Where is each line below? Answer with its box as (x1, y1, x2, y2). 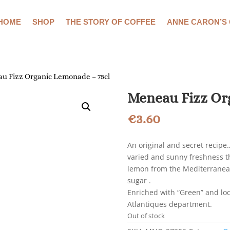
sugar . (127, 176, 151, 185)
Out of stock (127, 211, 165, 220)
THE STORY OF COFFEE (65, 17, 156, 26)
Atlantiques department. (127, 199, 213, 209)
